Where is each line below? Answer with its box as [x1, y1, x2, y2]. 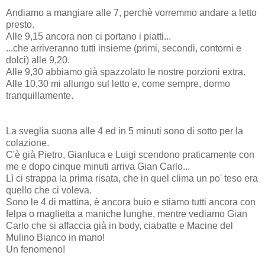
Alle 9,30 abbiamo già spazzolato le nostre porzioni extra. [6, 66, 245, 77]
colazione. [6, 137, 49, 148]
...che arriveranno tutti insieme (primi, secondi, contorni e [6, 43, 241, 53]
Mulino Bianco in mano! [6, 232, 105, 243]
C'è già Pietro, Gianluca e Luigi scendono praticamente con [6, 149, 254, 160]
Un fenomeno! [6, 244, 65, 254]
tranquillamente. [6, 90, 73, 101]
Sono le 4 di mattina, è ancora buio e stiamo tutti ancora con [6, 196, 256, 207]
